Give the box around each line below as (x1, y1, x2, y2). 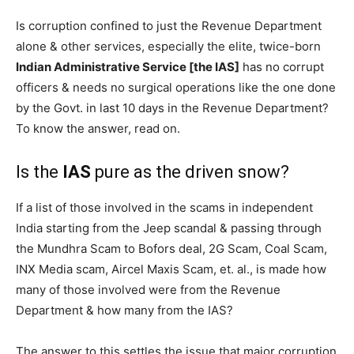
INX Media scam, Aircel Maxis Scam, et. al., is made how (16, 261, 326, 277)
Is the (16, 161, 62, 182)
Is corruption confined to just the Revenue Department (16, 17, 322, 33)
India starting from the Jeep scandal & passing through (16, 220, 322, 235)
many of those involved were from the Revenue (16, 281, 281, 297)
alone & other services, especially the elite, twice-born (16, 38, 321, 54)
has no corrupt (239, 58, 324, 74)
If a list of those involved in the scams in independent (16, 199, 313, 215)
